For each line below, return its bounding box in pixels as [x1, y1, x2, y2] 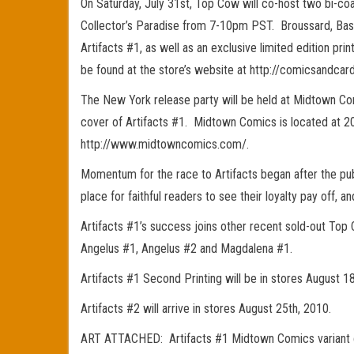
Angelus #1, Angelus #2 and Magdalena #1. [81, 241, 292, 256]
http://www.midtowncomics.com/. [81, 137, 249, 152]
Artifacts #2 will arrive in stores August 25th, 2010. [81, 301, 331, 316]
